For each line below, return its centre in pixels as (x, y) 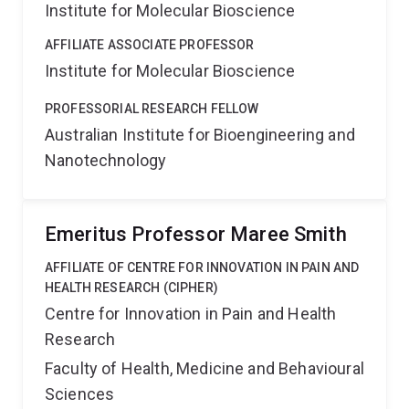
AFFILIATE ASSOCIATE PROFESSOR (150, 45)
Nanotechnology (106, 160)
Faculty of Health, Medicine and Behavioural (204, 368)
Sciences (80, 394)
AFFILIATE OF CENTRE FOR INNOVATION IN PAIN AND (202, 267)
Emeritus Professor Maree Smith (196, 234)
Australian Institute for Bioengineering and (200, 135)
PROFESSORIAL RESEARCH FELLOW (152, 109)
